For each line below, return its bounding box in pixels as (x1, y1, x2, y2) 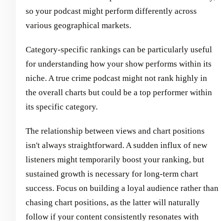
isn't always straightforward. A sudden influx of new (26, 140, 207, 150)
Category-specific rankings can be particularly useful (26, 44, 212, 54)
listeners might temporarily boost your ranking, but (26, 154, 204, 164)
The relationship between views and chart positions (26, 126, 205, 136)
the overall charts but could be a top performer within (26, 87, 212, 97)
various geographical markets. (26, 20, 131, 30)
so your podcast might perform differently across (26, 6, 197, 16)
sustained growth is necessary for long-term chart (26, 169, 198, 179)
